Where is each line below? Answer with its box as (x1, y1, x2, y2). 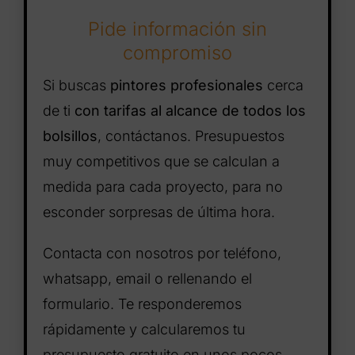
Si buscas (42, 77, 110, 94)
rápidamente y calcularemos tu (42, 321, 246, 338)
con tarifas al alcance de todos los (74, 102, 306, 120)
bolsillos (42, 128, 97, 145)
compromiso (123, 41, 232, 65)
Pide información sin (88, 17, 267, 41)
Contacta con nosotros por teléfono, (42, 245, 281, 262)
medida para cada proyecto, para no (42, 178, 283, 196)
